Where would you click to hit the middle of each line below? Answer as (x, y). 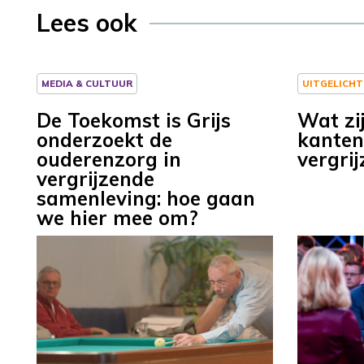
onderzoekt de (104, 140)
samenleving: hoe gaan (146, 199)
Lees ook (87, 23)
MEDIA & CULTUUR (87, 84)
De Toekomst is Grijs (134, 121)
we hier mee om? (117, 218)
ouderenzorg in (109, 160)
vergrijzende (95, 179)
